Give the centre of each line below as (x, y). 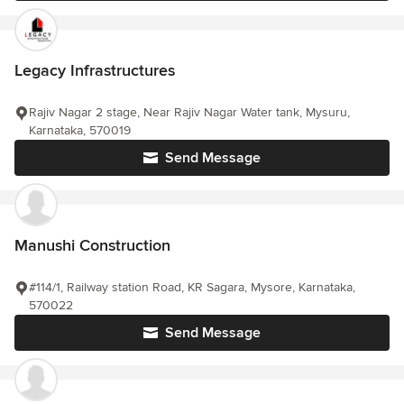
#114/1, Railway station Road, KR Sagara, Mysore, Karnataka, (192, 287)
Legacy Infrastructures (95, 70)
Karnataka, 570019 (80, 130)
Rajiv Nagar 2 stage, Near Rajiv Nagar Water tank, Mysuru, (189, 112)
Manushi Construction (92, 245)
